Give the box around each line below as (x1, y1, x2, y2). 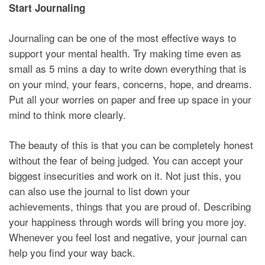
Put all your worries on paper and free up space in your (9, 91, 251, 106)
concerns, (123, 76, 167, 91)
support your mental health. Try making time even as (9, 45, 241, 60)
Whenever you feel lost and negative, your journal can (9, 229, 247, 244)
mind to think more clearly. (9, 106, 129, 122)
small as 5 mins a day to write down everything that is (9, 60, 247, 76)
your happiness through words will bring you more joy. (9, 214, 247, 229)
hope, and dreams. (167, 76, 252, 91)
